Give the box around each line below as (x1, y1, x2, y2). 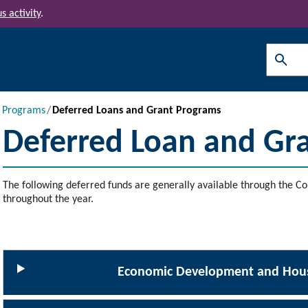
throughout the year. (3, 194, 93, 205)
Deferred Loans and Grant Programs (52, 105, 221, 116)
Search (265, 61, 296, 72)
